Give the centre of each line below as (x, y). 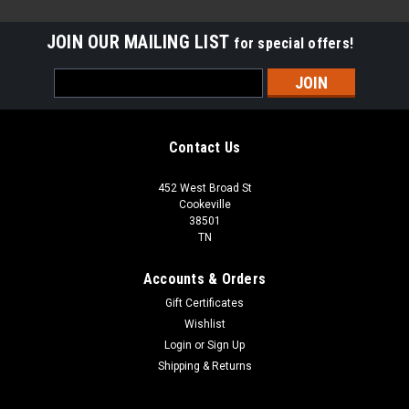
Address (79, 96)
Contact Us (204, 147)
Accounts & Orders (204, 278)
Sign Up (226, 345)
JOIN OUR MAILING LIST (140, 42)
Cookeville (204, 204)
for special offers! (294, 43)
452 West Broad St (204, 188)
